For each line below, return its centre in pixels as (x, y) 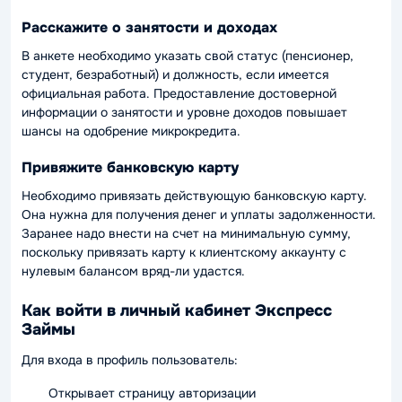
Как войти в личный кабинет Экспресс (177, 310)
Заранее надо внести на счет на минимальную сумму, (186, 234)
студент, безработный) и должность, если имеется (175, 75)
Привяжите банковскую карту (130, 168)
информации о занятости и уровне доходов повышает (184, 113)
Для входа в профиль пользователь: (130, 360)
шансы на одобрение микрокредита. (131, 131)
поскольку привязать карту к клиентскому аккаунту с (184, 253)
